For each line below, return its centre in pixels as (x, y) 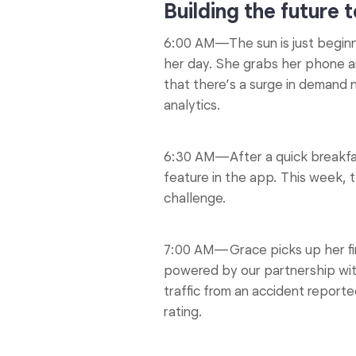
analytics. (192, 105)
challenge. (195, 198)
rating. (183, 312)
